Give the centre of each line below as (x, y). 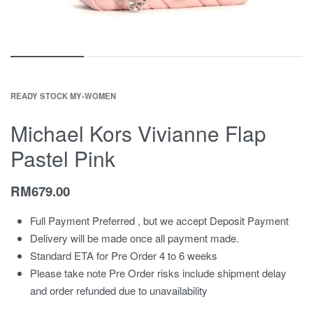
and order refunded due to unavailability (119, 290)
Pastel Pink (63, 158)
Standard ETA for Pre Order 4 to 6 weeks (124, 255)
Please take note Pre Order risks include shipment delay (159, 273)
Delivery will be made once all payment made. (135, 238)
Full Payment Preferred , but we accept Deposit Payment (160, 220)
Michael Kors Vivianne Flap (138, 133)
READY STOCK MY (46, 96)
